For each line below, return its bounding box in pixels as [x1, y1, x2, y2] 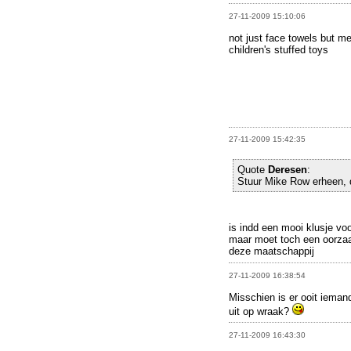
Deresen [268, 164, 307, 176]
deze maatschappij [229, 245, 314, 258]
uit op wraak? [229, 305, 292, 317]
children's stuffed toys [229, 44, 328, 56]
